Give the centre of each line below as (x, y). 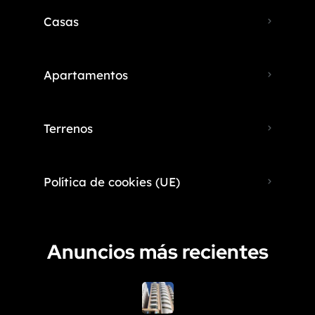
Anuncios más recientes (157, 251)
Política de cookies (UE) (112, 181)
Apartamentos (86, 75)
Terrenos (68, 128)
